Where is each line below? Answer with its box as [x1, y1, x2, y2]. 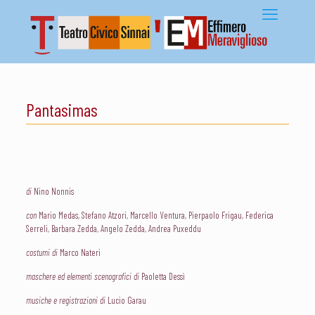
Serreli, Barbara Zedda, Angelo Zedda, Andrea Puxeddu [25, 223, 201, 234]
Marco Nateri [57, 247, 101, 258]
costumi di [25, 247, 58, 258]
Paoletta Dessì [139, 271, 185, 282]
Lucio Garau [105, 295, 146, 306]
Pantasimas [25, 99, 98, 120]
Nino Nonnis [31, 186, 74, 197]
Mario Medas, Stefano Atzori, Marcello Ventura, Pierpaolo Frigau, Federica [36, 210, 274, 221]
